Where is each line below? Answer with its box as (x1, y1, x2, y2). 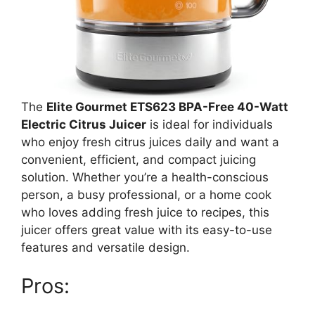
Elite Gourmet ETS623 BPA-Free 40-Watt (46, 99, 288, 114)
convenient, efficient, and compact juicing (21, 152, 256, 167)
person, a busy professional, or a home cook (21, 187, 271, 202)
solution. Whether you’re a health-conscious (21, 169, 269, 184)
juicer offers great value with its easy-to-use (21, 222, 272, 237)
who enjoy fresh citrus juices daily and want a (21, 134, 279, 149)
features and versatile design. (21, 240, 190, 255)
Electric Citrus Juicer (21, 117, 146, 131)
